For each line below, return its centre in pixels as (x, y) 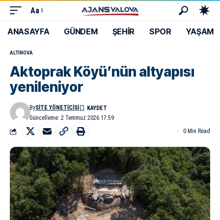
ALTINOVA (21, 53)
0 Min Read (197, 131)
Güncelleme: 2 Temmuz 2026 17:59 (72, 118)
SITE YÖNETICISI (57, 108)
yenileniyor (47, 87)
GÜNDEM (81, 31)
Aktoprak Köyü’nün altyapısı (102, 72)
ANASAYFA (28, 31)
